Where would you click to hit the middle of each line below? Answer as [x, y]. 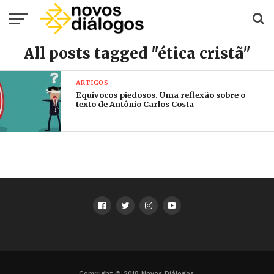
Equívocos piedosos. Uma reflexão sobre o [161, 95]
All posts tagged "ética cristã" [137, 54]
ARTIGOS [92, 83]
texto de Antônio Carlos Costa [135, 104]
